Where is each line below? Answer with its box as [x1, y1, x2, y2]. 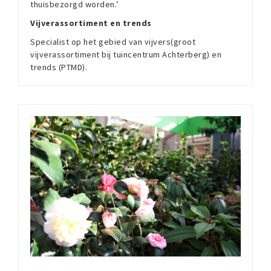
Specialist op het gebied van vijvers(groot [30, 36, 195, 48]
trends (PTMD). [30, 62, 90, 73]
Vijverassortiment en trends [30, 18, 152, 29]
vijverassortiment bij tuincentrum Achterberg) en [30, 49, 221, 60]
